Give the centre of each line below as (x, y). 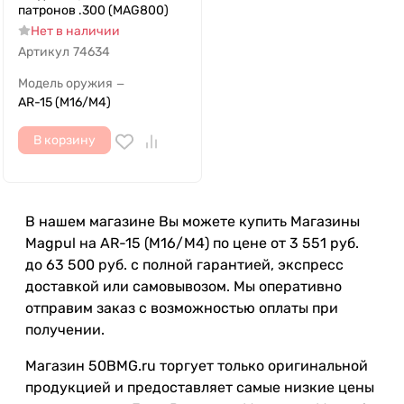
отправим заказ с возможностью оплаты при (182, 308)
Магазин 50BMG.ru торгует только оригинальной (197, 366)
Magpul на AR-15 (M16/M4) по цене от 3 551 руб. (192, 243)
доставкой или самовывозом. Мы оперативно (184, 287)
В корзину (64, 141)
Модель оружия (65, 84)
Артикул (44, 52)
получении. (65, 330)
